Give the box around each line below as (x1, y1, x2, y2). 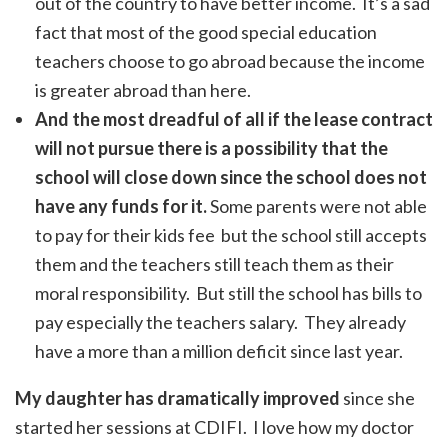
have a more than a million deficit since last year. (35, 340, 403, 363)
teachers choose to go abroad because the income (35, 50, 425, 73)
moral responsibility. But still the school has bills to (35, 282, 422, 305)
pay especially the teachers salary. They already (35, 311, 406, 334)
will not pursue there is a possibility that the (35, 137, 388, 160)
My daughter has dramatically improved (15, 387, 340, 410)
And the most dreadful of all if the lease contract (35, 108, 433, 131)
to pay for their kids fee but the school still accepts (35, 224, 427, 247)
